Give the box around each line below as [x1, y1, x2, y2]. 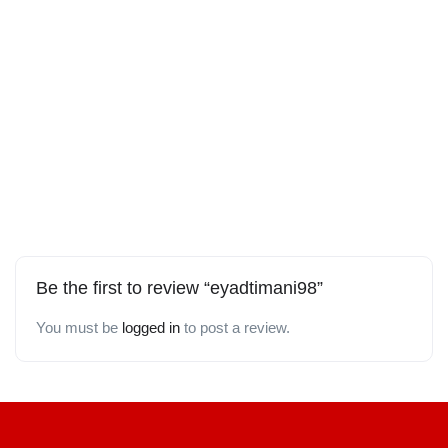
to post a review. [180, 319, 290, 336]
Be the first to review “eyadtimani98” [36, 278, 323, 298]
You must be [36, 319, 122, 336]
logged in [122, 319, 180, 336]
